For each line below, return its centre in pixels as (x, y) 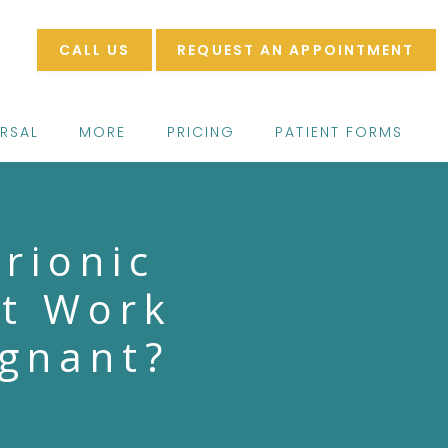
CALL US (94, 49)
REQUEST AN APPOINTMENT (296, 49)
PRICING (201, 132)
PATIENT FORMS (339, 132)
